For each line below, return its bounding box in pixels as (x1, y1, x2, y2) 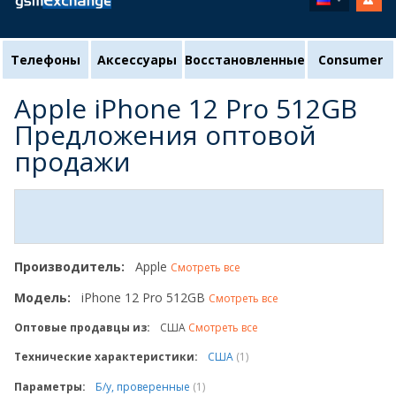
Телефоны (11, 51, 80, 68)
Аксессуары (96, 51, 177, 68)
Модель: (14, 289, 71, 306)
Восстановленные (185, 51, 305, 68)
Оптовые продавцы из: (14, 320, 150, 335)
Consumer (318, 51, 383, 68)
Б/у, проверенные (95, 379, 193, 394)
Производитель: (14, 258, 125, 275)
